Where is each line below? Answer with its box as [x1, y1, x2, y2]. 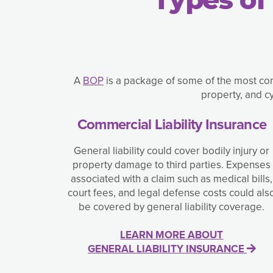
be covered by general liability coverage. [79, 199, 265, 215]
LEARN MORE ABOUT [120, 227, 224, 243]
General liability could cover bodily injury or [74, 143, 270, 159]
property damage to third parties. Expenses [73, 157, 271, 173]
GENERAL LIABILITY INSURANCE [87, 241, 247, 257]
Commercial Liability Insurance [77, 113, 267, 136]
